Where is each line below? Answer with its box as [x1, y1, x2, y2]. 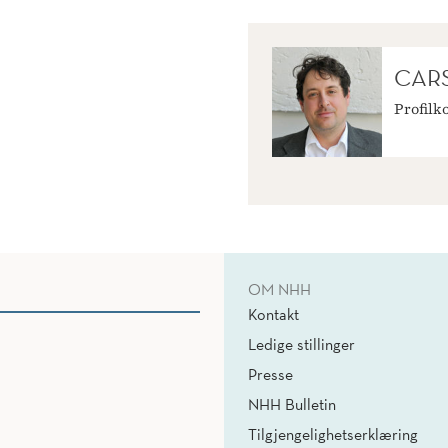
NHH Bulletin [248, 394, 336, 415]
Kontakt [248, 304, 299, 325]
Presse [248, 364, 293, 385]
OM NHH [248, 279, 311, 300]
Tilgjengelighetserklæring [248, 424, 418, 445]
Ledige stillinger [248, 334, 355, 355]
